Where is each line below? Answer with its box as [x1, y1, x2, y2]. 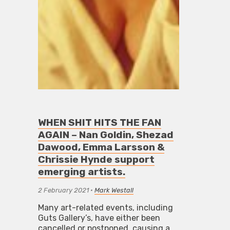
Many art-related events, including [38, 203, 174, 213]
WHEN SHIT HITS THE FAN [38, 117, 162, 129]
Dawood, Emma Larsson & [38, 141, 165, 154]
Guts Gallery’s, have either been [38, 213, 161, 223]
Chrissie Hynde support [38, 154, 155, 166]
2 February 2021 [38, 186, 89, 195]
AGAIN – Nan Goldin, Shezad [38, 129, 174, 141]
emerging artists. [38, 166, 126, 178]
